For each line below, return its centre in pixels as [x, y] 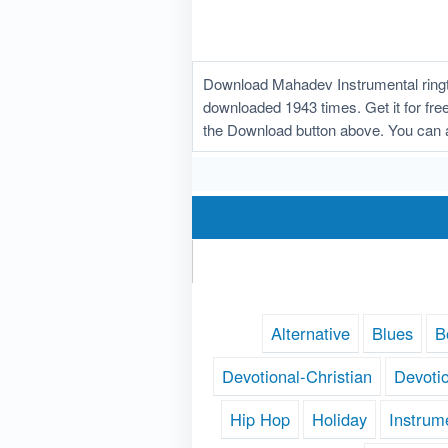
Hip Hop [260, 419]
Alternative [310, 333]
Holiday [339, 419]
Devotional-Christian [296, 376]
